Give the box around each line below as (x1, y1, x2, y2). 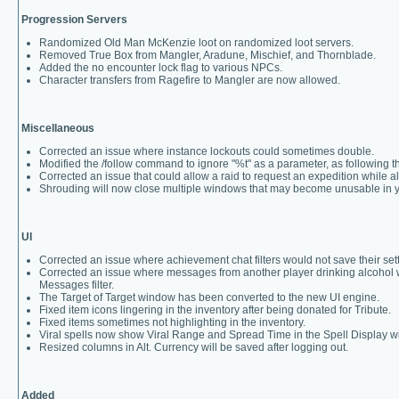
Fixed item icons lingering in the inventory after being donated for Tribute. (39, 304, 391, 316)
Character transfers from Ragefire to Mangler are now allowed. (39, 74, 340, 86)
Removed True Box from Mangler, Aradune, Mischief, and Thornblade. (39, 49, 376, 61)
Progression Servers (21, 13, 127, 26)
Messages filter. (39, 279, 114, 291)
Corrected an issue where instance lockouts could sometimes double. (39, 145, 374, 158)
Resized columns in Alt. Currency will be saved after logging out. (39, 341, 348, 354)
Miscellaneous (21, 122, 94, 134)
